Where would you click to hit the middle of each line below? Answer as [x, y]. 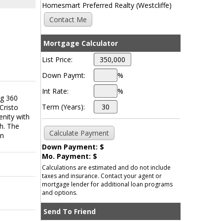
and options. [59, 193]
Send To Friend [69, 212]
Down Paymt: [63, 75]
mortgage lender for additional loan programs [107, 184]
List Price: [57, 60]
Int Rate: [55, 91]
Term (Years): [63, 107]
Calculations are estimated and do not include [106, 168]
